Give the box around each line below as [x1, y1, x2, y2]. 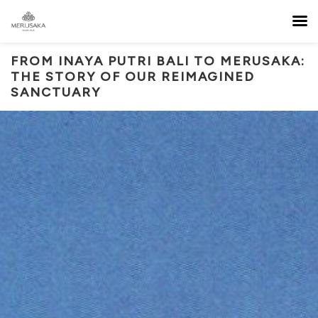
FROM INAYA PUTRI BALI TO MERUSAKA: [11, 53, 305, 69]
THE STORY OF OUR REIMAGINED [11, 69, 255, 84]
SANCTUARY [11, 84, 101, 100]
